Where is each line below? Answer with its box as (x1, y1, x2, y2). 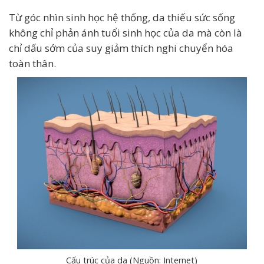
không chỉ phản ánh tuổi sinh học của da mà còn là (9, 26, 242, 39)
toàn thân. (9, 57, 56, 70)
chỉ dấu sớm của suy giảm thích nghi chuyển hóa (9, 41, 233, 55)
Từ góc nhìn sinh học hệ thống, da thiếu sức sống (9, 11, 235, 24)
